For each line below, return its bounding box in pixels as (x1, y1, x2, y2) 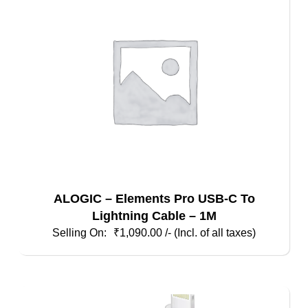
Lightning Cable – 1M (91, 209, 217, 223)
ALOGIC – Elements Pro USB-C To (53, 192, 255, 206)
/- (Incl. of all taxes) (165, 227, 256, 239)
